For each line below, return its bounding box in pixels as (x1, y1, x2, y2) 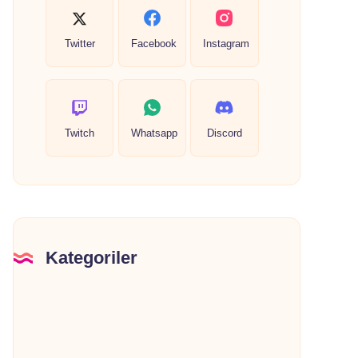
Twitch (65, 126, 95, 139)
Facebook (130, 37, 177, 50)
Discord (206, 126, 242, 139)
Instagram (203, 37, 250, 50)
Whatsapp (130, 126, 177, 139)
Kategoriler (46, 247, 137, 268)
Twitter (64, 37, 95, 50)
